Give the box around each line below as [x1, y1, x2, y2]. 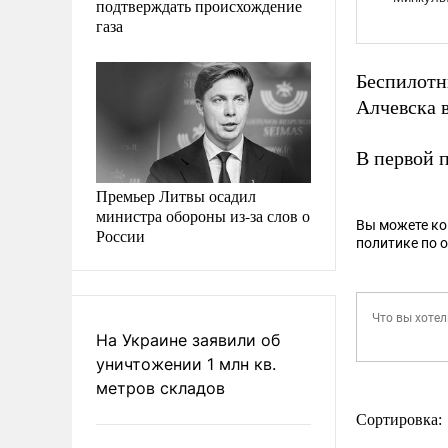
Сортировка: [356, 411, 446, 428]
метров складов [96, 377, 225, 398]
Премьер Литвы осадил [96, 184, 256, 206]
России [96, 224, 145, 246]
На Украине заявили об [96, 329, 280, 350]
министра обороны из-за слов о [96, 204, 310, 226]
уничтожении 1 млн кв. [96, 353, 276, 374]
